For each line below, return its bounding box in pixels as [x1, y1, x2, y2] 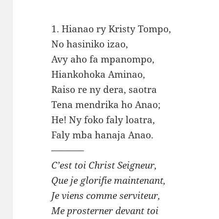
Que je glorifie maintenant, [51, 174, 166, 187]
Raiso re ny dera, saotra [51, 83, 157, 96]
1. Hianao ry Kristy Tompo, [51, 22, 172, 36]
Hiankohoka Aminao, [51, 68, 146, 81]
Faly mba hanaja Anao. [51, 129, 154, 142]
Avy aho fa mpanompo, [51, 53, 155, 66]
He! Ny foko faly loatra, [51, 113, 155, 127]
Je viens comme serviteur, [51, 189, 161, 202]
